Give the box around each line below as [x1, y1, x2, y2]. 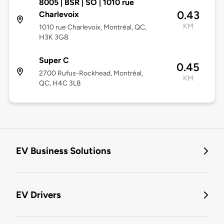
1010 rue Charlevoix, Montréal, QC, [38, 23, 146, 32]
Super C [38, 55, 69, 65]
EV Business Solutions [16, 145, 111, 157]
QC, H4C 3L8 [38, 79, 81, 88]
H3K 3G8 [38, 33, 68, 42]
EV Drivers [16, 189, 61, 201]
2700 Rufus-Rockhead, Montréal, [38, 69, 143, 78]
